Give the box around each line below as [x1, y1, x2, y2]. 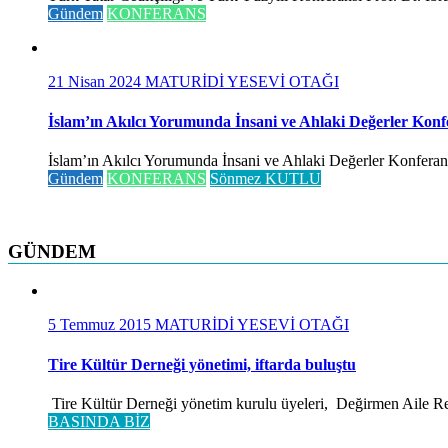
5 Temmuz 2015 [48, 316, 155, 334]
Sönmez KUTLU [210, 169, 321, 187]
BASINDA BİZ [48, 412, 150, 430]
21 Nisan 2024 [48, 73, 145, 91]
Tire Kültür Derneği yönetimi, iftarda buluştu [48, 355, 356, 373]
